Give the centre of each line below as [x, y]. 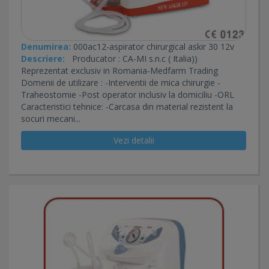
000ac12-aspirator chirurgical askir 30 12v [153, 47]
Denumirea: [46, 47]
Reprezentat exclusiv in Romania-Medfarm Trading [127, 71]
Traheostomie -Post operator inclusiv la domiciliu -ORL [128, 95]
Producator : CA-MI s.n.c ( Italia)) [131, 59]
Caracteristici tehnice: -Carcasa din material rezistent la [127, 107]
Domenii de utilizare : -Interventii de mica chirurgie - [121, 83]
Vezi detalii [134, 140]
